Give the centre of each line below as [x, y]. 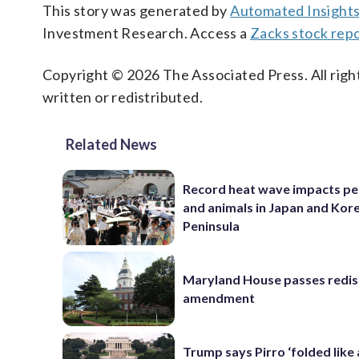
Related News [111, 144]
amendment [219, 298]
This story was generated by [137, 10]
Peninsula [212, 226]
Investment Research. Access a [146, 33]
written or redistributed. [123, 97]
